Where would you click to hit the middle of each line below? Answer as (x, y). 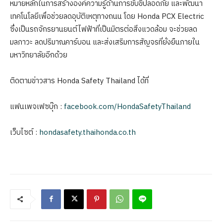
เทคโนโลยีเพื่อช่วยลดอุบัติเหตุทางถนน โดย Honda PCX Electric (107, 16)
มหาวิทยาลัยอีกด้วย (39, 55)
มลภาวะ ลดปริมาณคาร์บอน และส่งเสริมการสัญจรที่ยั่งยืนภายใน (105, 42)
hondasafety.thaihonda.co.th (87, 132)
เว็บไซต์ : (25, 132)
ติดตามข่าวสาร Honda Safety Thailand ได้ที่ (79, 81)
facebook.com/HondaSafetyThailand (127, 107)
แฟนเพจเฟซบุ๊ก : (37, 107)
